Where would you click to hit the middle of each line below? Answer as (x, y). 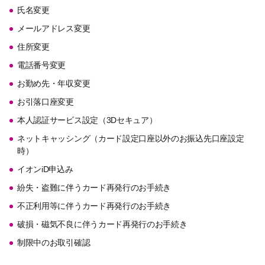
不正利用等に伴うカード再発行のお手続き (94, 206)
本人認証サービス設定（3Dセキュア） (87, 120)
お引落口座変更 (46, 101)
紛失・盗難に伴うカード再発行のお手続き (94, 187)
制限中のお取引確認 (54, 242)
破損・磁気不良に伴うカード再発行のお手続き (102, 224)
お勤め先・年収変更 (54, 83)
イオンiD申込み (45, 169)
